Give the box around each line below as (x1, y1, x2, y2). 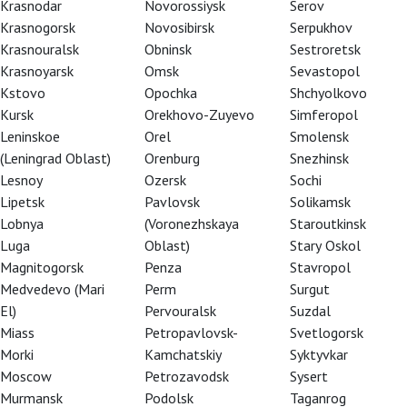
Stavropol (289, 258, 351, 276)
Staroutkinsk (289, 214, 366, 233)
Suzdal (289, 302, 331, 320)
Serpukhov (289, 18, 352, 36)
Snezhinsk (289, 149, 349, 167)
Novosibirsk (144, 18, 215, 36)
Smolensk (289, 127, 349, 145)
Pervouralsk (144, 302, 217, 320)
